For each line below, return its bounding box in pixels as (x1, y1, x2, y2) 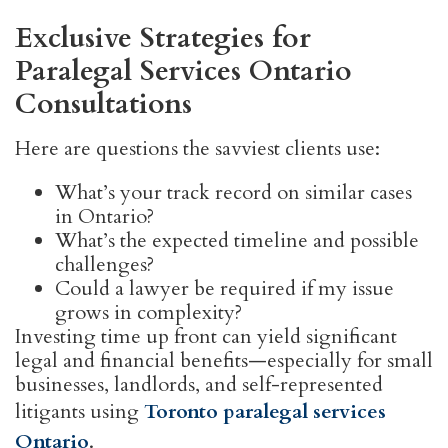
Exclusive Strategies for (15, 19, 311, 58)
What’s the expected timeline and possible (55, 227, 419, 255)
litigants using (15, 398, 144, 426)
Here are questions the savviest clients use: (15, 135, 380, 163)
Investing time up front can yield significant (15, 323, 397, 351)
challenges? (55, 251, 154, 279)
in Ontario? (55, 203, 154, 231)
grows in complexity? (55, 299, 242, 327)
